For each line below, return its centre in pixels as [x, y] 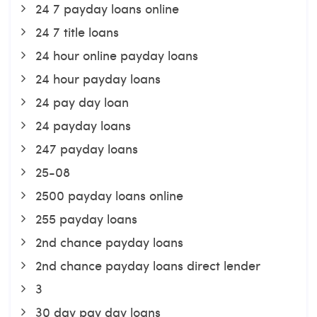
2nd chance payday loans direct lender [148, 265]
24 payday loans [83, 125]
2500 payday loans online [109, 195]
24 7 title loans [77, 31]
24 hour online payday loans [117, 55]
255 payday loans [86, 218]
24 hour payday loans [98, 78]
